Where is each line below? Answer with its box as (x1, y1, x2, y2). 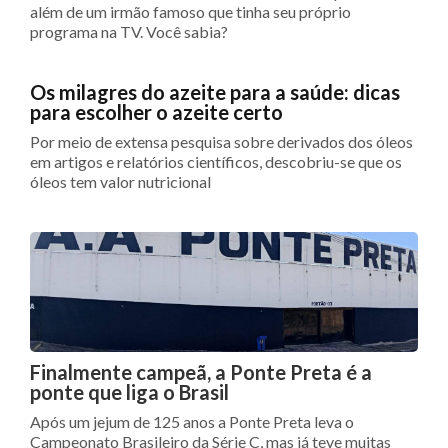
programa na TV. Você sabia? (30, 22, 228, 42)
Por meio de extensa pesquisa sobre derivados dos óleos (30, 132, 413, 152)
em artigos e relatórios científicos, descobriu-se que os (30, 152, 402, 172)
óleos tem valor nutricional (30, 172, 211, 192)
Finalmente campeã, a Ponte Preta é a (30, 360, 372, 385)
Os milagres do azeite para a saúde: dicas (30, 80, 400, 105)
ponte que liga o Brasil (30, 380, 229, 405)
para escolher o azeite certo (30, 100, 283, 125)
